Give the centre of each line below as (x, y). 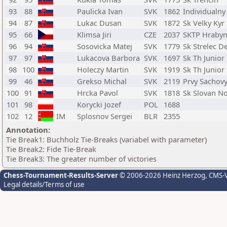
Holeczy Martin (103, 69)
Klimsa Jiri (94, 34)
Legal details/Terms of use (44, 184)
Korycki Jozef (99, 104)
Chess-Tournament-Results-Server (61, 175)
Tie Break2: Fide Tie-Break (51, 149)
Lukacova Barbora (108, 58)
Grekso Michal (102, 81)
